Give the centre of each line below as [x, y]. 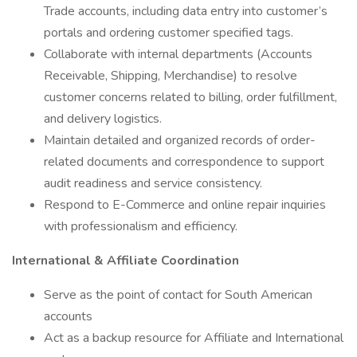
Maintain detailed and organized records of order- [180, 140]
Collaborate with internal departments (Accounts [178, 54]
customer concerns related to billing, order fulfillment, [190, 97]
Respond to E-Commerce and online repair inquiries [185, 205]
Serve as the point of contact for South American [178, 295]
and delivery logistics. [103, 119]
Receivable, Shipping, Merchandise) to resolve [171, 76]
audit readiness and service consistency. [153, 183]
